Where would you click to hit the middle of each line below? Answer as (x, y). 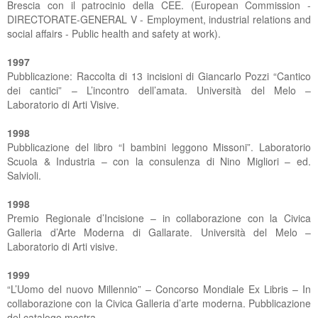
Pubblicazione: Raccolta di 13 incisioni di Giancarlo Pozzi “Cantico (159, 76)
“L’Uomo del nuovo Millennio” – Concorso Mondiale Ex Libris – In (159, 289)
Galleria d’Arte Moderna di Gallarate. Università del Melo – (159, 232)
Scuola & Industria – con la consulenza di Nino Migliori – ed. (159, 161)
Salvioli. (24, 175)
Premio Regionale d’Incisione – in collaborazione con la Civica (159, 218)
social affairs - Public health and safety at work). (114, 33)
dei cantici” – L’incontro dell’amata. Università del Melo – (159, 90)
